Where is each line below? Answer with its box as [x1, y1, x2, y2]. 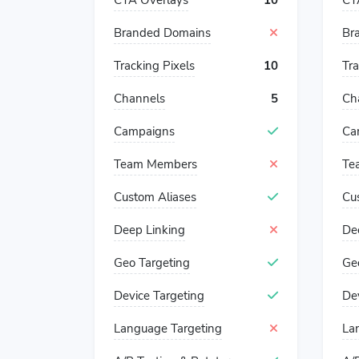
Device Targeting [114, 288, 204, 304]
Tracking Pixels [114, 58, 195, 74]
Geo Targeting [114, 255, 190, 271]
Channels [114, 91, 165, 107]
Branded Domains [114, 25, 211, 41]
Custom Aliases [114, 189, 196, 205]
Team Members [114, 156, 197, 172]
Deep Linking [114, 222, 185, 238]
